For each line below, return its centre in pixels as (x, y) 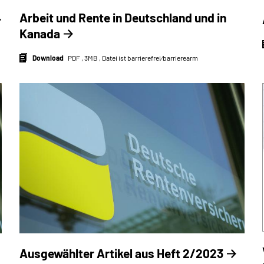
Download (48, 58)
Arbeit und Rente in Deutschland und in (123, 17)
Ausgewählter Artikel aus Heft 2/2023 (121, 253)
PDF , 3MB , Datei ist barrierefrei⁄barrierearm (133, 58)
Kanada (39, 33)
